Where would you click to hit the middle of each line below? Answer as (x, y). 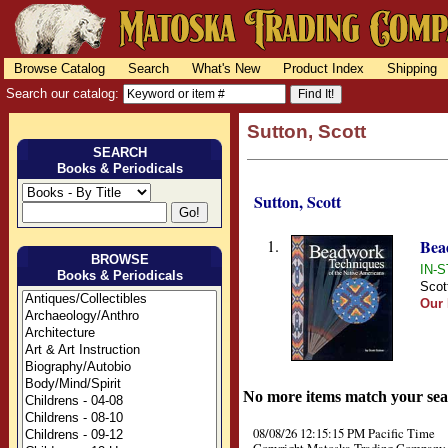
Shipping (412, 69)
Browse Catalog (59, 69)
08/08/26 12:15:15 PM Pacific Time (344, 433)
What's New (225, 69)
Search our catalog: (64, 93)
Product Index (324, 69)
